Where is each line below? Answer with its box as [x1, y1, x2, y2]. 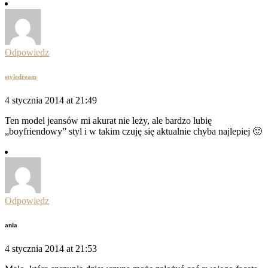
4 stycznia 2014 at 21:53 [5, 243, 97, 254]
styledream [5, 72, 36, 80]
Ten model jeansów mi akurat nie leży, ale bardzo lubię [5, 115, 212, 126]
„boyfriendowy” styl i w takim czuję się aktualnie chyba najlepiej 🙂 [5, 126, 262, 136]
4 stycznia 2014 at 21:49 [5, 95, 97, 105]
